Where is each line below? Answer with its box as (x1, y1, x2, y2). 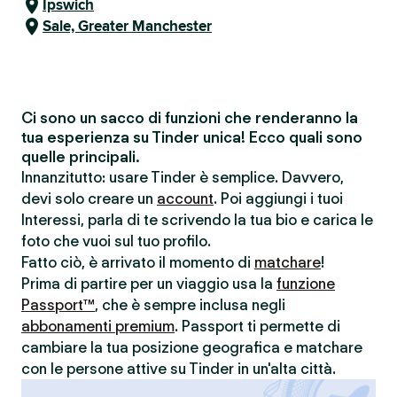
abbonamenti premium (21, 317, 175, 335)
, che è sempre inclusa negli (95, 296, 285, 314)
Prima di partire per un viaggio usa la (21, 275, 276, 292)
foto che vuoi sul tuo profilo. (21, 232, 211, 250)
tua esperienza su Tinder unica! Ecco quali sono (21, 128, 362, 146)
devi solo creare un (21, 190, 157, 207)
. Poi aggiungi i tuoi (214, 190, 343, 207)
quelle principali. (21, 148, 140, 166)
